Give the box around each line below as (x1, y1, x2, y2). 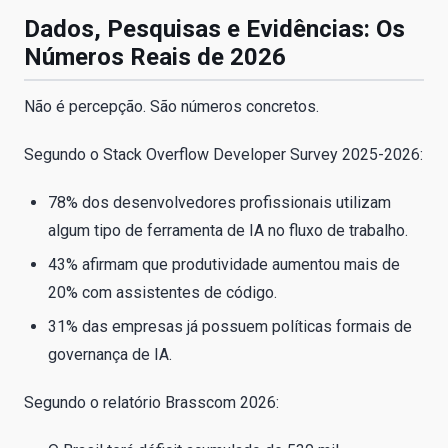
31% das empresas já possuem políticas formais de (48, 317, 412, 337)
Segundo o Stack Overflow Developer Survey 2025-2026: (24, 144, 423, 164)
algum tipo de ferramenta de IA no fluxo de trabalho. (48, 220, 408, 240)
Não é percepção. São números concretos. (24, 96, 319, 116)
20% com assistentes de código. (48, 283, 277, 303)
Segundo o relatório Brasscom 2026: (24, 393, 279, 413)
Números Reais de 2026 (24, 42, 286, 71)
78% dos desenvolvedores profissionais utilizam (48, 192, 391, 212)
